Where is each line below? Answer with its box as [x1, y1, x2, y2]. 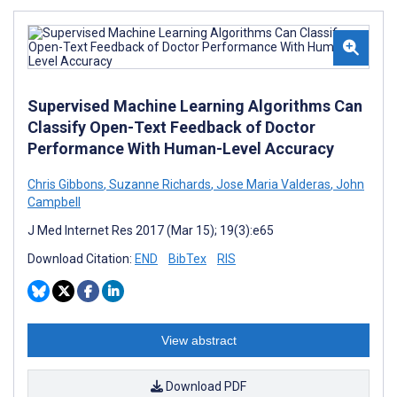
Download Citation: [27, 251, 135, 266]
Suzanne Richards [106, 176, 211, 191]
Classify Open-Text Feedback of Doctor [27, 117, 315, 136]
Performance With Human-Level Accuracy [27, 138, 334, 158]
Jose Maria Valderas [214, 176, 331, 191]
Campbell [27, 194, 81, 209]
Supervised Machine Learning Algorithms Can [27, 96, 362, 115]
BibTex [168, 251, 206, 266]
